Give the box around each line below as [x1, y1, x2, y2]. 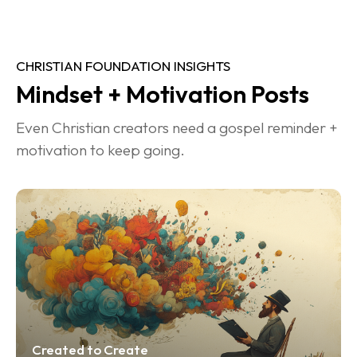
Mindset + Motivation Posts [16, 79, 309, 110]
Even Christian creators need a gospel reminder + [16, 118, 341, 138]
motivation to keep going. [16, 140, 185, 160]
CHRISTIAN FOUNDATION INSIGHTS [16, 57, 230, 75]
